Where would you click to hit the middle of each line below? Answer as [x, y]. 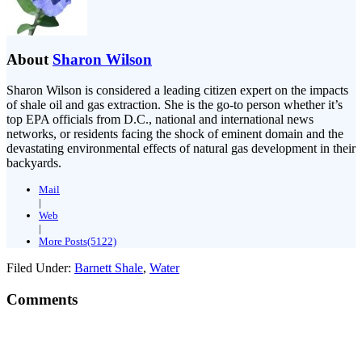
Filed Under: [40, 268]
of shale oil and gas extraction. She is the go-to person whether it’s [175, 105]
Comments [42, 299]
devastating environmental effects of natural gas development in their [181, 149]
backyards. [34, 163]
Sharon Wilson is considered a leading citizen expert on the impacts [177, 90]
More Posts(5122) [78, 242]
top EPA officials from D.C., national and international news [160, 120]
